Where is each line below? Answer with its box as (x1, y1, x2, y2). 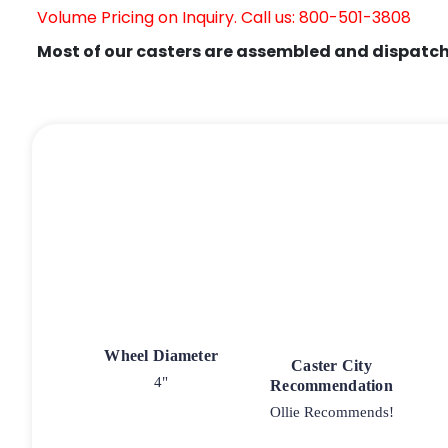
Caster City (291, 356, 372, 374)
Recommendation (270, 376, 393, 394)
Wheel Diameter (104, 346, 219, 364)
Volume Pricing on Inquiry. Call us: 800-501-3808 (37, 5, 411, 29)
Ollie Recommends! (269, 403, 394, 420)
